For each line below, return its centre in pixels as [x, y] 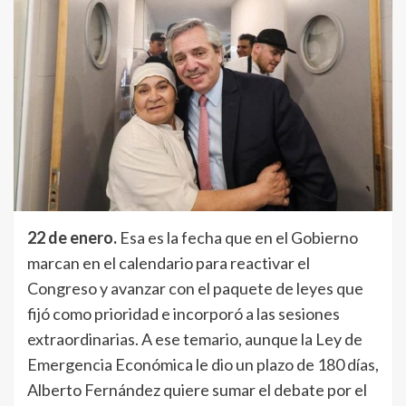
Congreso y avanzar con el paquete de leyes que [195, 289]
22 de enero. [72, 238]
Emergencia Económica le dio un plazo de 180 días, [203, 365]
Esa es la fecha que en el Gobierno [237, 238]
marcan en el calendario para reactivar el [169, 263]
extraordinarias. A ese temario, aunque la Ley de [195, 339]
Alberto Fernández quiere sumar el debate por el [197, 390]
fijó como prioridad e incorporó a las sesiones [184, 314]
